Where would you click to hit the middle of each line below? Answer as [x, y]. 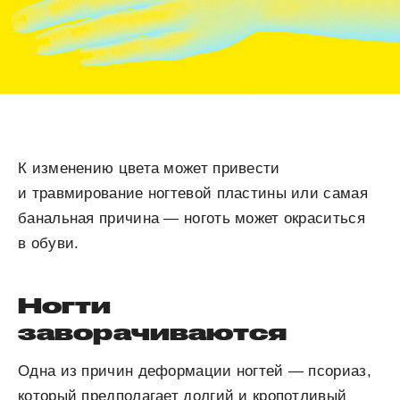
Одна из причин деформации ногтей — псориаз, [195, 371]
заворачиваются [153, 332]
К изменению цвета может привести [149, 168]
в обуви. [49, 243]
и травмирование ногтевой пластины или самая [193, 193]
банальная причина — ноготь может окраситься [192, 218]
